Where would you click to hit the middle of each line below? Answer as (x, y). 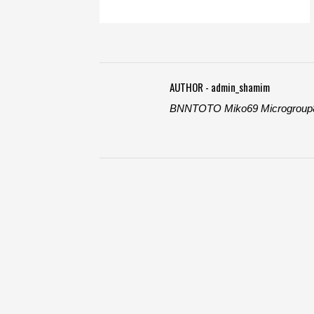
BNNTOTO (196, 109)
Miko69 (241, 109)
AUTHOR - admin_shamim (220, 87)
